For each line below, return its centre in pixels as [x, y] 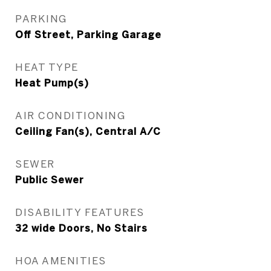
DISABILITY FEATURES [80, 212]
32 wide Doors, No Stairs [81, 228]
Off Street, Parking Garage [88, 34]
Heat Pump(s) [52, 83]
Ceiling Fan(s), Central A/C [88, 131]
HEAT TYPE [47, 67]
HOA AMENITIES [61, 260]
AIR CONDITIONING [70, 115]
